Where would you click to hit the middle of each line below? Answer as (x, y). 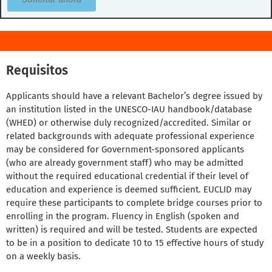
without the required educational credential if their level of (127, 176)
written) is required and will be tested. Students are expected (132, 230)
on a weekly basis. (43, 257)
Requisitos (37, 71)
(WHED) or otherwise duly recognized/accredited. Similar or (129, 123)
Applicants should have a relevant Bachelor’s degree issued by (134, 96)
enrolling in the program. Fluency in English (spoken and (123, 216)
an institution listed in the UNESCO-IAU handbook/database (129, 110)
